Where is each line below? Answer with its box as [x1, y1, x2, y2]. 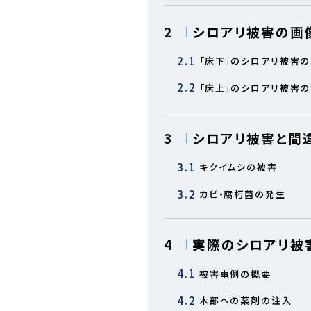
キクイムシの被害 [199, 160, 278, 174]
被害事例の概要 [199, 267, 271, 280]
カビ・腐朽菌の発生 [199, 187, 286, 201]
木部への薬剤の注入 [199, 294, 292, 308]
